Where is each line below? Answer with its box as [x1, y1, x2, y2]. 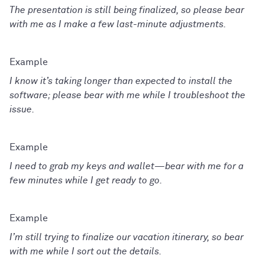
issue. [9, 104, 35, 114]
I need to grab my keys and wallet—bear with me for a [9, 161, 244, 171]
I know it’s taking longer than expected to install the [9, 76, 232, 86]
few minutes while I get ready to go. [9, 175, 163, 185]
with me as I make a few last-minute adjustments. [9, 19, 227, 29]
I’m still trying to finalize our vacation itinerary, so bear [9, 232, 244, 242]
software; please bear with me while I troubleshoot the [9, 90, 245, 100]
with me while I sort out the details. [9, 246, 162, 256]
